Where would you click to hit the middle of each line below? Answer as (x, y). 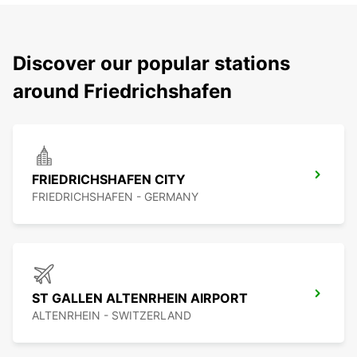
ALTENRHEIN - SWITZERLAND (112, 316)
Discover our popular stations (151, 64)
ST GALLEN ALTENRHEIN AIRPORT (140, 298)
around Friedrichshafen (122, 92)
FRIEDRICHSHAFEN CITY (109, 180)
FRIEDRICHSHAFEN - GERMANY (115, 197)
